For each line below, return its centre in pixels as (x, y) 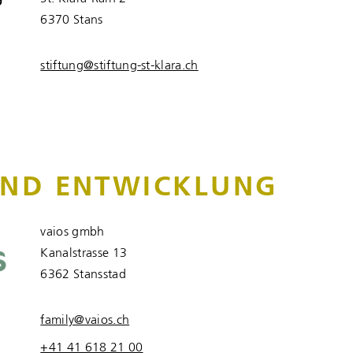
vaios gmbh (72, 232)
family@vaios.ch (85, 320)
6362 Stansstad (83, 275)
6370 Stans (72, 21)
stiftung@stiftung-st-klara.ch (119, 67)
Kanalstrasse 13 (84, 253)
